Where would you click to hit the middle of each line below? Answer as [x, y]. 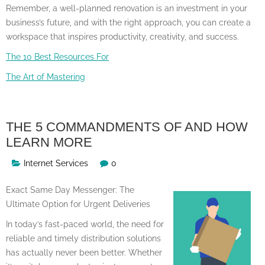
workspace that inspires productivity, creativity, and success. [122, 36]
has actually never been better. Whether [84, 252]
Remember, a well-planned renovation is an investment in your [127, 8]
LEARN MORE [49, 142]
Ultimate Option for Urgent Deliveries [78, 204]
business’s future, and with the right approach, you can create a [128, 22]
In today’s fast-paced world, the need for [85, 224]
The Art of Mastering [46, 77]
